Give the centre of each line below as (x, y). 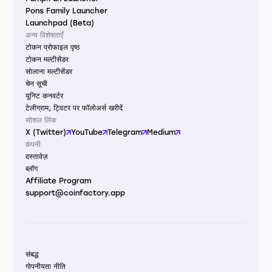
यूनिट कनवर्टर (45, 96)
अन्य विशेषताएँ (45, 35)
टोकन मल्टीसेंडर (47, 59)
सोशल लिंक (41, 120)
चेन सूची (37, 84)
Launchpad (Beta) (60, 23)
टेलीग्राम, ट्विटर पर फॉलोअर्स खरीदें (74, 108)
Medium (161, 132)
